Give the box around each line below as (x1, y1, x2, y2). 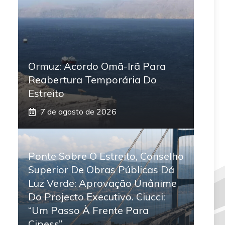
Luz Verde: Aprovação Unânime (28, 177, 177, 190)
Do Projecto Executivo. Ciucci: (28, 190, 165, 203)
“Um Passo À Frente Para (28, 204, 149, 217)
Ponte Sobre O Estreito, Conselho (28, 150, 184, 163)
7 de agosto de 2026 (40, 106, 117, 117)
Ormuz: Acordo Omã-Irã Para (28, 60, 166, 73)
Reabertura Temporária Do (28, 73, 157, 86)
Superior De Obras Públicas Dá (28, 163, 174, 176)
